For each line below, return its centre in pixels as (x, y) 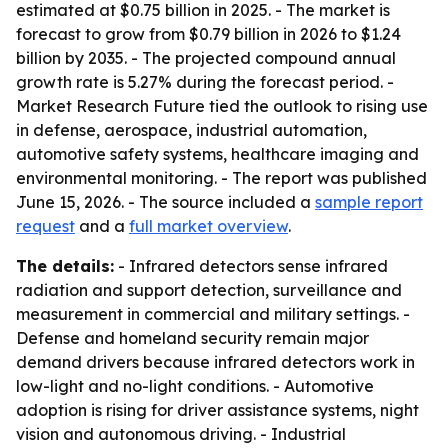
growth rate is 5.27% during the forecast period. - (205, 82)
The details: (65, 266)
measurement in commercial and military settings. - (213, 314)
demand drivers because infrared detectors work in (215, 362)
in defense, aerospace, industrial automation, (191, 130)
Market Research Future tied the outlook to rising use (222, 106)
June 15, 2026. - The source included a (165, 202)
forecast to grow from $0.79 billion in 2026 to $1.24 (208, 34)
